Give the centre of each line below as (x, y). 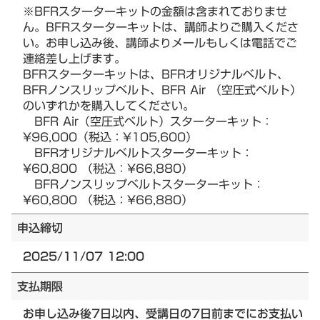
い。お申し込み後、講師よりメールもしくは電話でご (160, 43)
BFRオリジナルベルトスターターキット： (138, 153)
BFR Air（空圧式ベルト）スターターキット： (148, 122)
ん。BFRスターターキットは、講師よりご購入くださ (161, 27)
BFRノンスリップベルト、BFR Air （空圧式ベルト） (162, 90)
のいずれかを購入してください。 (109, 106)
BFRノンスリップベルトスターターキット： (144, 185)
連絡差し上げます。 (74, 59)
